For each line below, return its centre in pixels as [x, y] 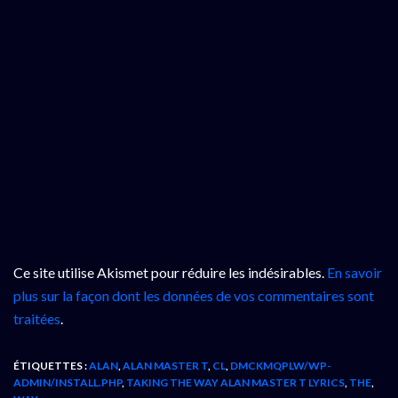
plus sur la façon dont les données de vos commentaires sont [194, 295]
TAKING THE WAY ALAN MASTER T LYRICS [235, 382]
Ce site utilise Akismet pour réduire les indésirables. [170, 272]
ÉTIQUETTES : [51, 365]
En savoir [354, 272]
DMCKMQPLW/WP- [281, 365]
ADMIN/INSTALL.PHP [68, 382]
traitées [37, 318]
